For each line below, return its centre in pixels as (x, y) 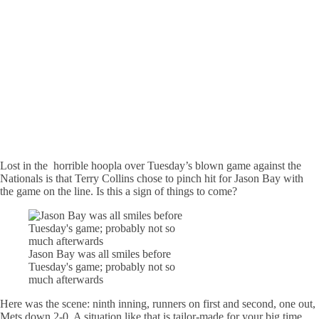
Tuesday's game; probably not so (102, 266)
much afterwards (66, 279)
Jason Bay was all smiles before (100, 253)
